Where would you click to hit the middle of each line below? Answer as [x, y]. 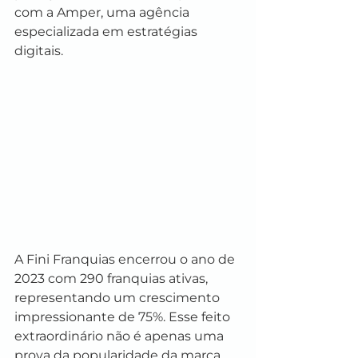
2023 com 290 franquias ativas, [113, 278]
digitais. [39, 51]
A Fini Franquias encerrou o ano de [126, 259]
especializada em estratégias [107, 32]
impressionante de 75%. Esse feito [124, 316]
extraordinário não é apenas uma [121, 336]
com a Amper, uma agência [103, 12]
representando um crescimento [119, 297]
